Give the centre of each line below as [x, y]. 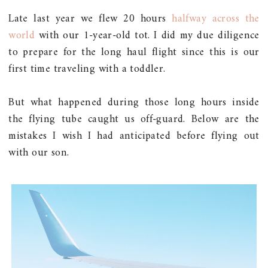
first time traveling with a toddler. [89, 69]
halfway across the [216, 19]
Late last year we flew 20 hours [90, 19]
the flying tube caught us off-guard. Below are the [134, 119]
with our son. [39, 153]
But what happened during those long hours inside [134, 102]
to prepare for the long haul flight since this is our [134, 52]
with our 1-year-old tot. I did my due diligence [147, 35]
